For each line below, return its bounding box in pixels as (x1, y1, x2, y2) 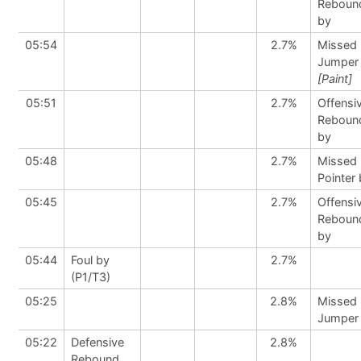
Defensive (71, 335, 124, 349)
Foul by (71, 253, 110, 267)
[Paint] (317, 72, 352, 85)
